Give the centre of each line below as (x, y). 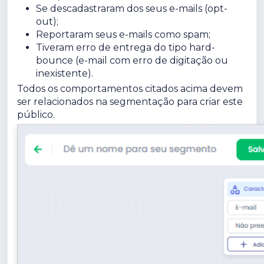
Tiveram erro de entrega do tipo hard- (126, 47)
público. (36, 114)
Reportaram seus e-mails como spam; (123, 34)
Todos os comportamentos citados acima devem (130, 88)
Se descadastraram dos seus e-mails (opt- (132, 8)
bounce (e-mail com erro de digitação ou (132, 60)
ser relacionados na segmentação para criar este (130, 101)
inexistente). (65, 73)
